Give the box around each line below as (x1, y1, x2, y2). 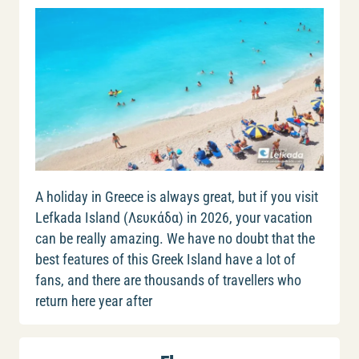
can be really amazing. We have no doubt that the (35, 230, 315, 247)
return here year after (35, 292, 152, 309)
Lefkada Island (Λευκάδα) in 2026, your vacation (35, 209, 313, 226)
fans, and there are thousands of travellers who (35, 272, 301, 288)
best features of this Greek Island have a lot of (35, 251, 296, 268)
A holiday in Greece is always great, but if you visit (35, 188, 318, 205)
